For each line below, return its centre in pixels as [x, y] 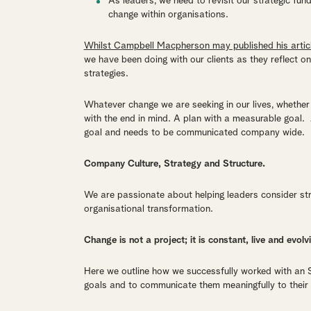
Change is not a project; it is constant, [166, 240]
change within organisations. [168, 15]
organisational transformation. [148, 209]
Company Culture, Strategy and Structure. [174, 164]
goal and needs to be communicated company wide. [194, 133]
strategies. [106, 74]
